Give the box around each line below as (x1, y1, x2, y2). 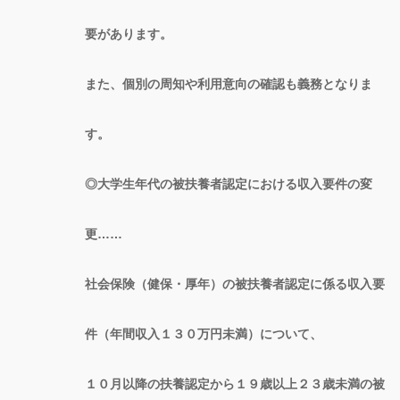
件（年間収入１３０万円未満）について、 (85, 326, 322, 341)
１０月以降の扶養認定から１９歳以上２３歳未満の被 (85, 376, 385, 391)
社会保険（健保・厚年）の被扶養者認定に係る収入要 (85, 276, 385, 291)
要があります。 (85, 26, 172, 41)
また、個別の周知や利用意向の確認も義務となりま (85, 76, 372, 91)
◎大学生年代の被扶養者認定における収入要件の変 (85, 176, 372, 191)
